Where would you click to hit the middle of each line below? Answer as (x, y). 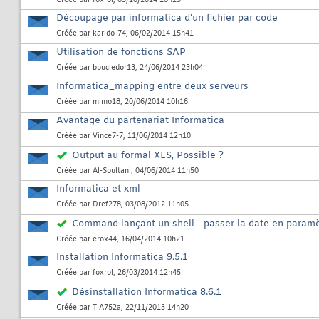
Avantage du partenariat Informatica (140, 121)
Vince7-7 (108, 137)
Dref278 (107, 205)
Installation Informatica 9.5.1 (122, 258)
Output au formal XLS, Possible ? (148, 156)
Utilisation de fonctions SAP (121, 53)
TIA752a (107, 308)
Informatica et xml (98, 189)
